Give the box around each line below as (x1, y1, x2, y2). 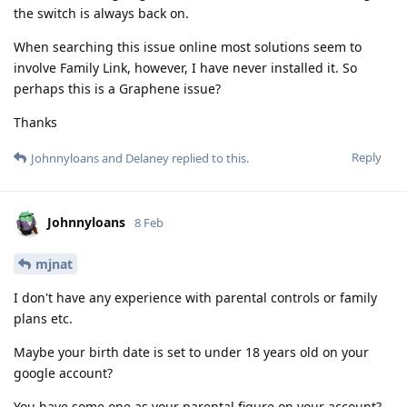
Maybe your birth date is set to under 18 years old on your (14, 342, 369, 361)
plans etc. (14, 309, 73, 327)
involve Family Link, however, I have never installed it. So (14, 58, 357, 76)
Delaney (125, 149, 169, 166)
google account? (14, 363, 113, 382)
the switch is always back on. (14, 4, 189, 22)
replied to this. (169, 149, 249, 166)
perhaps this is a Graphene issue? (14, 79, 221, 97)
